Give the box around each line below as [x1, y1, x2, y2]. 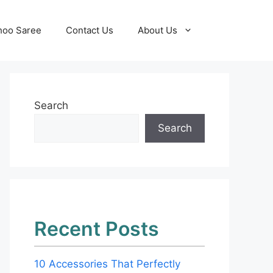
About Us [138, 24, 177, 36]
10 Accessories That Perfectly [34, 258, 180, 270]
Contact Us [66, 24, 113, 36]
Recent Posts [34, 217, 159, 241]
